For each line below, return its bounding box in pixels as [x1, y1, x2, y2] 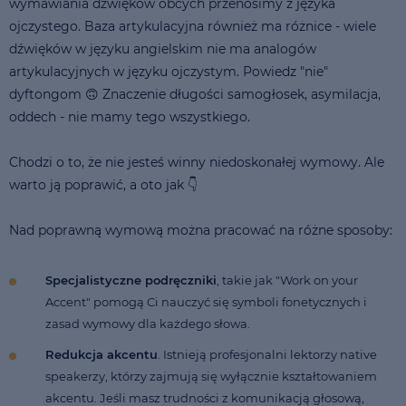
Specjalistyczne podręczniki [45, 272, 217, 287]
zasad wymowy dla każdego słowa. [45, 315, 250, 331]
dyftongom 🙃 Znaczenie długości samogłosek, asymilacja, [9, 85, 381, 102]
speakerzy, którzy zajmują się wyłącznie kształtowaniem [45, 368, 377, 383]
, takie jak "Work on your [217, 272, 358, 287]
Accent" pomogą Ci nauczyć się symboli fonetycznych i [45, 294, 367, 309]
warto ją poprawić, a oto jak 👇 [9, 176, 198, 193]
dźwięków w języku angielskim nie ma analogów [9, 40, 316, 57]
